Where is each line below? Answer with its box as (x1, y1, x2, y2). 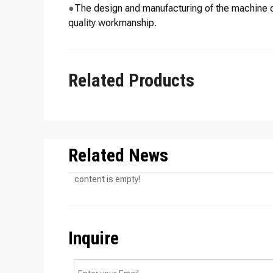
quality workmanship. (68, 17, 157, 29)
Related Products (68, 69, 194, 91)
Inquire (68, 227, 119, 249)
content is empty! (74, 174, 140, 184)
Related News (68, 144, 168, 166)
